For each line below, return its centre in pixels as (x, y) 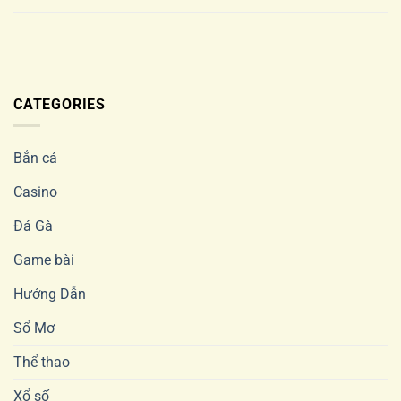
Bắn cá (35, 158)
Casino (35, 192)
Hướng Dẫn (50, 294)
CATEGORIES (60, 104)
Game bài (44, 260)
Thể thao (42, 363)
